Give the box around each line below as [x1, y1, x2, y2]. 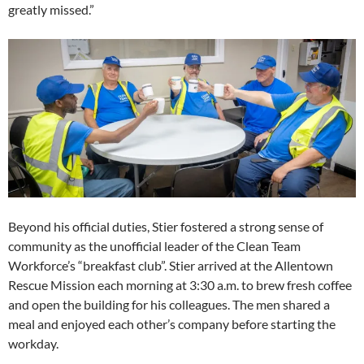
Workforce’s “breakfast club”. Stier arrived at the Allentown [8, 257, 333, 273]
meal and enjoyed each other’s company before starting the [8, 315, 336, 331]
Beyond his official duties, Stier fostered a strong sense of [8, 218, 323, 234]
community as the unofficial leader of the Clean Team [8, 237, 301, 253]
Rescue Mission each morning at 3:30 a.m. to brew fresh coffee [8, 276, 352, 292]
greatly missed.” [8, 2, 94, 18]
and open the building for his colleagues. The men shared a [8, 296, 330, 312]
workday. [8, 335, 58, 351]
